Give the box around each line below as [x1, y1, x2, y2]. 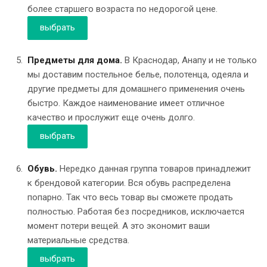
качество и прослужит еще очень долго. [27, 111, 195, 123]
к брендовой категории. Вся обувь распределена [27, 177, 231, 188]
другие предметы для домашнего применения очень [27, 83, 245, 94]
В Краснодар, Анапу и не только [122, 54, 257, 66]
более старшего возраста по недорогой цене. [27, 3, 218, 14]
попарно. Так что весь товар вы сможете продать [27, 191, 233, 203]
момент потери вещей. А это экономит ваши [27, 220, 210, 231]
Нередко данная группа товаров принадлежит [57, 163, 251, 174]
